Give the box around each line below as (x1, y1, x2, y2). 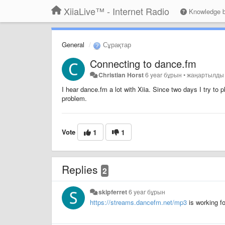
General (62, 40, 84, 49)
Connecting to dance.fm (90, 56, 196, 71)
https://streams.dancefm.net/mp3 (90, 197, 187, 207)
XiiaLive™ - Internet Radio (64, 5, 169, 18)
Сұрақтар (101, 40, 131, 49)
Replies (62, 161, 101, 177)
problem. (62, 93, 87, 103)
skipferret (98, 187, 128, 196)
